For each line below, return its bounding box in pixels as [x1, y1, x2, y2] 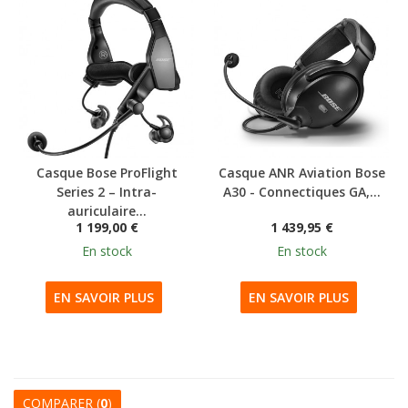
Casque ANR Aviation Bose [218, 164, 385, 182]
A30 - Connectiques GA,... [222, 183, 381, 201]
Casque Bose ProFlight [36, 164, 178, 182]
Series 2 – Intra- [56, 183, 157, 201]
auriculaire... [66, 202, 147, 220]
